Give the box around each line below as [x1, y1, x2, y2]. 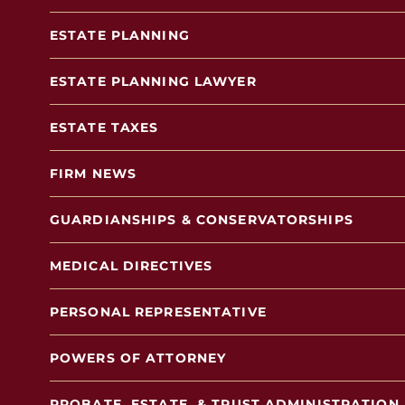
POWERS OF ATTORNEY [50, 350, 227, 366]
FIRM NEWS [50, 165, 137, 182]
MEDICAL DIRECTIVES [50, 258, 213, 274]
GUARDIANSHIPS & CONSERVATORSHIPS [50, 212, 353, 228]
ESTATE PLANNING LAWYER [50, 73, 257, 89]
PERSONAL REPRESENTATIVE [50, 304, 267, 320]
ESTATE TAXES [50, 119, 159, 136]
